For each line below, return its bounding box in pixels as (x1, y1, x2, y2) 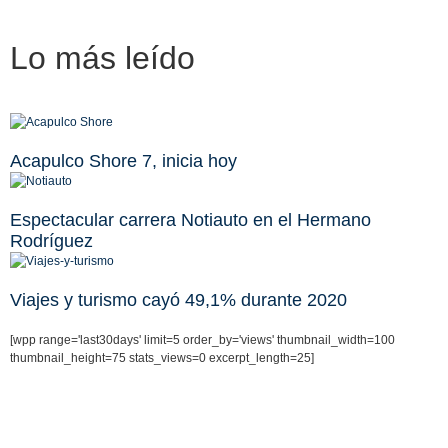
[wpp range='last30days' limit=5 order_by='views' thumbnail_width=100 (10, 333, 395, 348)
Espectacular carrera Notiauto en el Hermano (10, 210, 371, 231)
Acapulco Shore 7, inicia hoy (10, 151, 237, 172)
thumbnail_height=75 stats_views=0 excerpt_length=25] (10, 351, 314, 366)
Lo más (10, 40, 116, 77)
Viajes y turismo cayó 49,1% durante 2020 (10, 290, 347, 311)
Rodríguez (10, 231, 93, 252)
